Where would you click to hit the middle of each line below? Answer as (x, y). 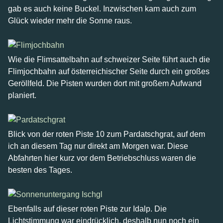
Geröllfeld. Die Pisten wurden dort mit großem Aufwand (105, 83)
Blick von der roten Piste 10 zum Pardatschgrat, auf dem (107, 134)
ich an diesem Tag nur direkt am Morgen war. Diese (98, 146)
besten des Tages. (40, 170)
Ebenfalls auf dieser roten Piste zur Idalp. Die (87, 209)
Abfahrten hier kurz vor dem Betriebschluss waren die (102, 158)
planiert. (22, 95)
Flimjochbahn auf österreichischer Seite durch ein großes (109, 71)
